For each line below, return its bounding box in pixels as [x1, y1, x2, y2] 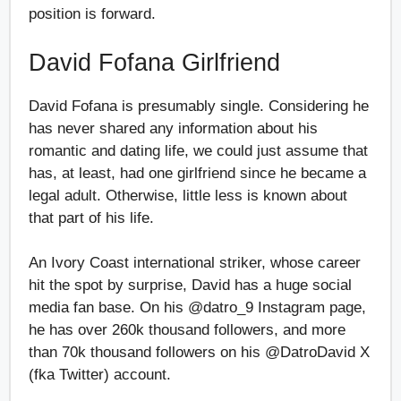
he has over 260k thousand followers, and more [29, 321, 346, 339]
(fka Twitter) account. [29, 366, 175, 384]
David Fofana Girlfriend [29, 48, 287, 76]
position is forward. [29, 5, 160, 23]
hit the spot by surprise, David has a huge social [29, 277, 352, 294]
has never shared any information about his [29, 119, 318, 137]
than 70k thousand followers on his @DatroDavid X [29, 344, 370, 362]
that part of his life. [29, 209, 158, 226]
